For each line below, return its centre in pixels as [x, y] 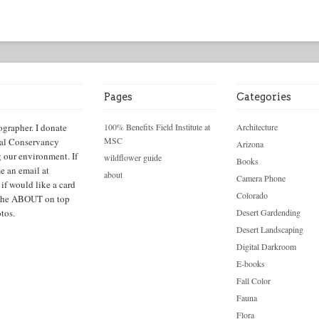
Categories [264, 97]
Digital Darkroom [266, 246]
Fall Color [253, 281]
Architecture [257, 127]
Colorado [252, 195]
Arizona [250, 144]
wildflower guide [133, 157]
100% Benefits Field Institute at [157, 127]
